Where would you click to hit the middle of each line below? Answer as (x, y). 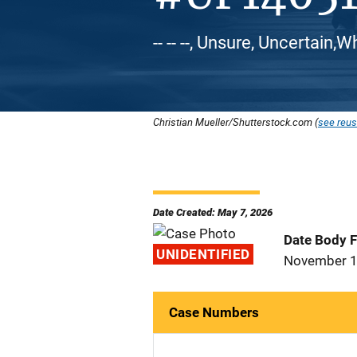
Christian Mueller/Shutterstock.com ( (235, 122)
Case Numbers (214, 312)
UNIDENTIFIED (203, 254)
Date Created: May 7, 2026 (213, 212)
